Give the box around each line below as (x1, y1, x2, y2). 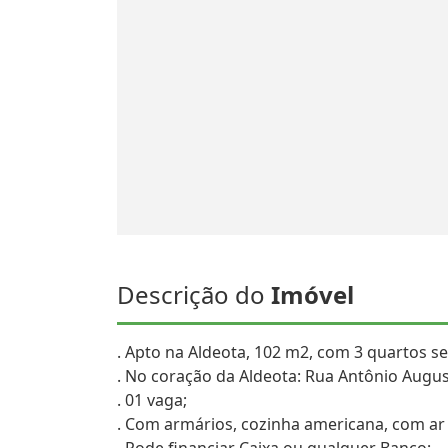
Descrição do (117, 278, 271, 311)
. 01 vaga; (117, 389, 187, 411)
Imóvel (271, 278, 354, 311)
